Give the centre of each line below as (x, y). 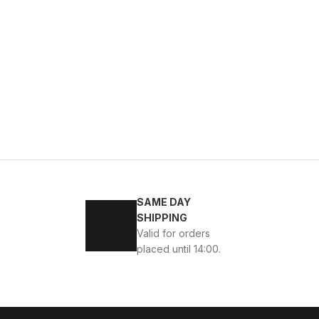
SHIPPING (162, 218)
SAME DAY (164, 202)
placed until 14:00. (179, 249)
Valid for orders (173, 233)
